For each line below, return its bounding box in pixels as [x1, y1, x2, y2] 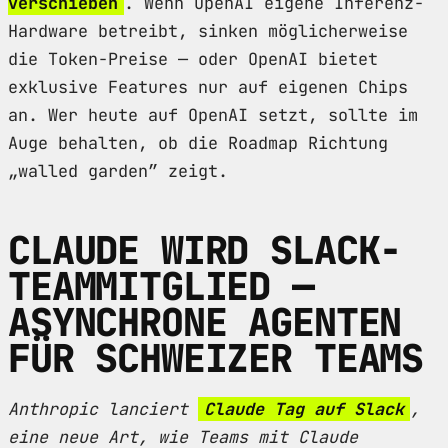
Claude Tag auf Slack [204, 397, 404, 420]
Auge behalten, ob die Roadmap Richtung [8, 131, 388, 154]
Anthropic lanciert [8, 397, 198, 420]
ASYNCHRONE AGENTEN [8, 296, 402, 348]
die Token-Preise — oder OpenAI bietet [8, 47, 378, 70]
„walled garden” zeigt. [8, 159, 228, 182]
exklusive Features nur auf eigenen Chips [8, 75, 408, 98]
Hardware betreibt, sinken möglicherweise [8, 19, 408, 42]
